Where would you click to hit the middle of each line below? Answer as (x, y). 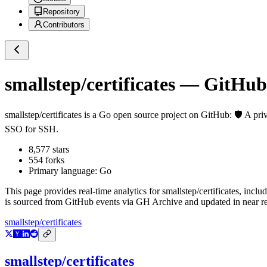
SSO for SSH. (32, 129)
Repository (61, 12)
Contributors (64, 25)
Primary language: (64, 171)
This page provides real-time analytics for (83, 191)
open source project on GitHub (170, 115)
